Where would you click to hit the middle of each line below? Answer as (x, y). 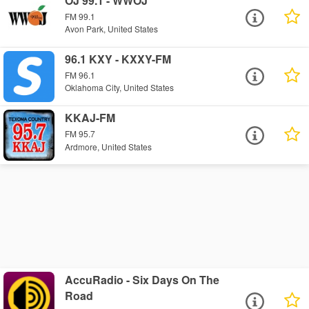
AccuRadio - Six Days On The (142, 280)
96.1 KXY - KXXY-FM (118, 59)
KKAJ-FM (90, 118)
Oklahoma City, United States (120, 88)
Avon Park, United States (112, 29)
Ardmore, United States (109, 146)
